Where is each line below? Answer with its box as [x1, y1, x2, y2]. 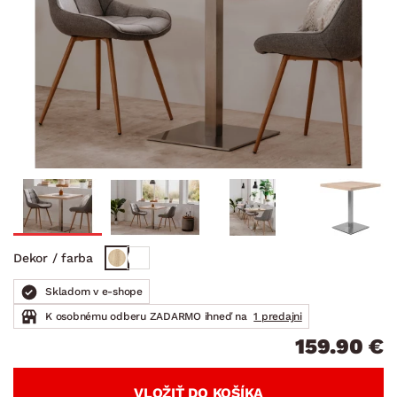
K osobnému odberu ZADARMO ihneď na [45, 309, 251, 323]
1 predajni [253, 309, 302, 323]
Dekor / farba [13, 250, 93, 265]
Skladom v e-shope [45, 284, 143, 298]
